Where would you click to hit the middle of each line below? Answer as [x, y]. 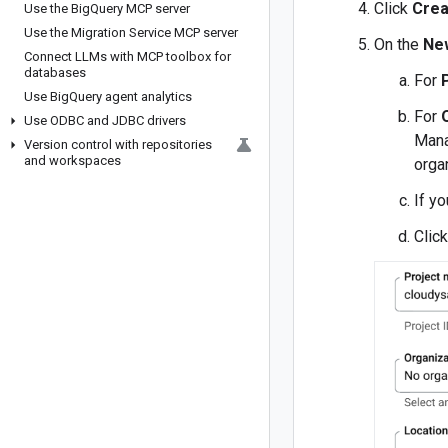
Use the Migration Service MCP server [131, 32]
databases [55, 72]
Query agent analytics [130, 96]
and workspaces [72, 160]
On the [398, 45]
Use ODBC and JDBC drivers [105, 120]
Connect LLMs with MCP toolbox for [127, 56]
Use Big [46, 96]
